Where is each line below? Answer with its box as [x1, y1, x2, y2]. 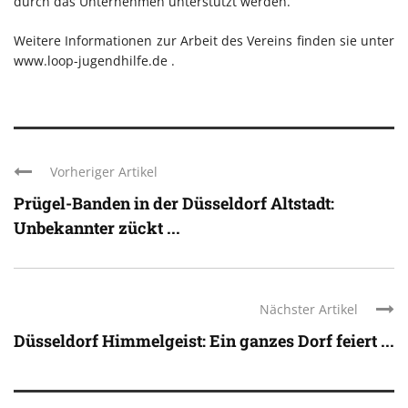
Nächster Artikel [260, 300, 358, 318]
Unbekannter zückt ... [14, 216, 180, 239]
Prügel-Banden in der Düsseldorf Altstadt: [14, 191, 334, 214]
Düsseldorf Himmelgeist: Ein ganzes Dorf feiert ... [14, 329, 394, 352]
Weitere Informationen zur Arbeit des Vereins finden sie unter [14, 31, 394, 49]
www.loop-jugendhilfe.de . [14, 51, 175, 69]
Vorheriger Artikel [50, 162, 158, 180]
